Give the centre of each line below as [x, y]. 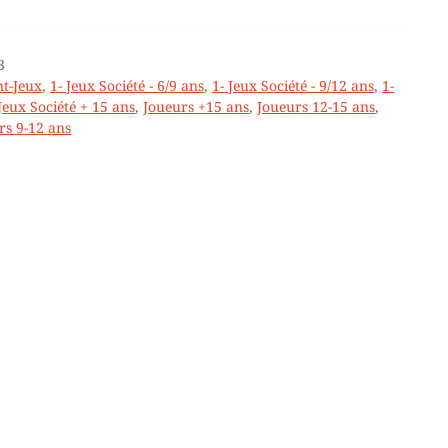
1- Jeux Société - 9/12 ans [293, 85]
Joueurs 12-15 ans [316, 106]
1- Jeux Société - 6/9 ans [127, 85]
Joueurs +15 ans [196, 106]
